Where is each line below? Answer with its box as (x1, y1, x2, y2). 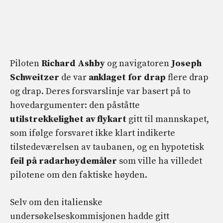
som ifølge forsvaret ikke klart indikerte (10, 127, 175, 139)
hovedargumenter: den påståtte (10, 99, 140, 111)
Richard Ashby (41, 57, 105, 69)
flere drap (168, 71, 209, 83)
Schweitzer (10, 71, 59, 83)
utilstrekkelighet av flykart (10, 113, 126, 125)
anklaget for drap (89, 71, 168, 83)
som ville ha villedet (117, 155, 202, 167)
